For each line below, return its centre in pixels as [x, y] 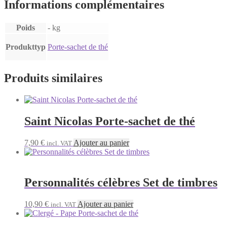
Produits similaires [53, 78]
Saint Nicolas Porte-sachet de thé [110, 121]
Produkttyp [26, 47]
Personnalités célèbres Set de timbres [121, 182]
